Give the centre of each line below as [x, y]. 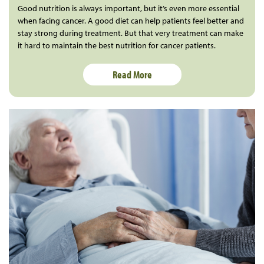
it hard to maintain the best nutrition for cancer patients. [117, 46]
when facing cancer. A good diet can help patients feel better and [131, 21]
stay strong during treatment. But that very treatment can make [131, 33]
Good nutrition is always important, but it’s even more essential [128, 9]
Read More [132, 75]
